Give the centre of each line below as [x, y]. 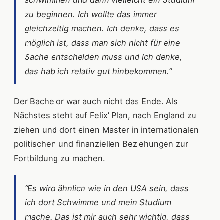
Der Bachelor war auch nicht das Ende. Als [96, 101]
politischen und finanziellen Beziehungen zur [101, 144]
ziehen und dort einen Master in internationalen [106, 129]
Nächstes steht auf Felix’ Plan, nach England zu [105, 115]
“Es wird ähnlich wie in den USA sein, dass [107, 188]
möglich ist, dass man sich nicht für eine [102, 42]
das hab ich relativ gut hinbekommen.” [98, 71]
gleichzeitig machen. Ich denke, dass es [102, 28]
